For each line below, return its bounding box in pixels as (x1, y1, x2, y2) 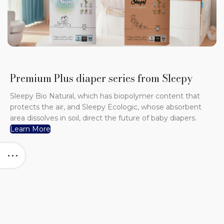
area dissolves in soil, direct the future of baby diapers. (10, 113, 197, 123)
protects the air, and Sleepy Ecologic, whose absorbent (10, 102, 202, 112)
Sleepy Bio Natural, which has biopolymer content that (10, 91, 200, 101)
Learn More (10, 124, 51, 134)
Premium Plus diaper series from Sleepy (10, 70, 193, 86)
